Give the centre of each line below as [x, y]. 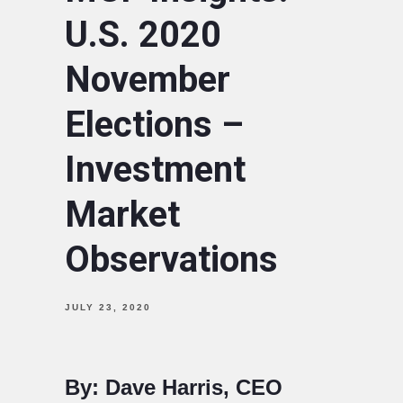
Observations [171, 259]
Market [122, 214]
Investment [155, 169]
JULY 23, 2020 [108, 307]
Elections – [154, 124]
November [148, 79]
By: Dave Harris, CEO [174, 387]
